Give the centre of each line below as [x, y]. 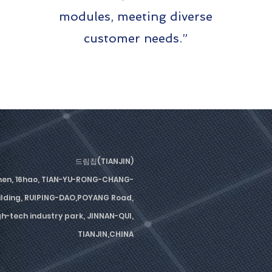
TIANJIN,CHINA [106, 234]
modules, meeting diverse [135, 16]
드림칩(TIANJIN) [104, 161]
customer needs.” [135, 38]
